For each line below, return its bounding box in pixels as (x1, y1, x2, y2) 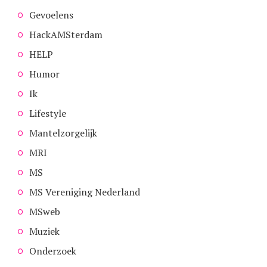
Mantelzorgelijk (29, 126, 97, 139)
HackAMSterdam (29, 27, 103, 41)
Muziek (29, 224, 60, 238)
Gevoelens (29, 8, 73, 21)
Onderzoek (29, 244, 76, 257)
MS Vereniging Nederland (29, 185, 140, 198)
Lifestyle (29, 106, 66, 120)
